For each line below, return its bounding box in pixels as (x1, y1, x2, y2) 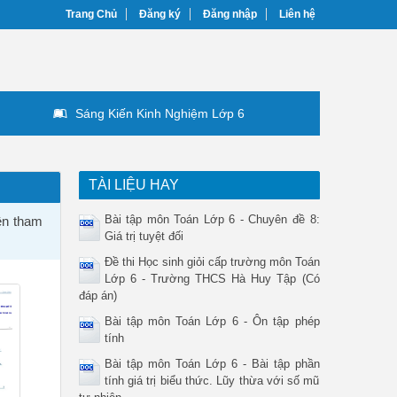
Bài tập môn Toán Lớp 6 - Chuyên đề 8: (104, 213, 320, 226)
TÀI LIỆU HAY (88, 177, 179, 192)
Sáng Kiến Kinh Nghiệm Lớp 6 (74, 106, 245, 121)
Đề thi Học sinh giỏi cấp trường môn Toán (104, 255, 320, 269)
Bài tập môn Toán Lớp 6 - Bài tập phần (104, 357, 320, 370)
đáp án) (78, 289, 117, 302)
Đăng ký (139, 8, 181, 20)
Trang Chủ (66, 8, 117, 20)
